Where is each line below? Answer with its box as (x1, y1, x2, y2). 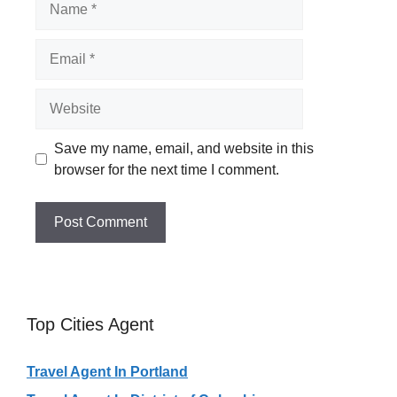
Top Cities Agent (27, 314, 154, 334)
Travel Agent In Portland (27, 363, 188, 379)
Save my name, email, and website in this (54, 140, 314, 156)
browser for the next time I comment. (54, 161, 279, 177)
